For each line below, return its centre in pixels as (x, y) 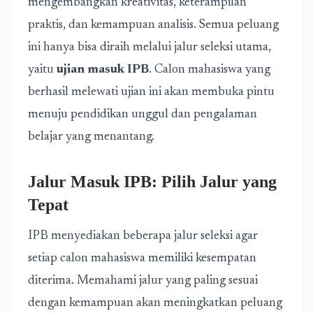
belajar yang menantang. (91, 137)
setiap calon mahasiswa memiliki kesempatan (142, 259)
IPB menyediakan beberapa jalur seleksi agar (143, 236)
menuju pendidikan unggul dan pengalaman (143, 115)
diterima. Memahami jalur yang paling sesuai (143, 281)
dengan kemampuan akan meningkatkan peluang (155, 303)
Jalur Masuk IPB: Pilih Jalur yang (152, 182)
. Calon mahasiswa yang (210, 70)
